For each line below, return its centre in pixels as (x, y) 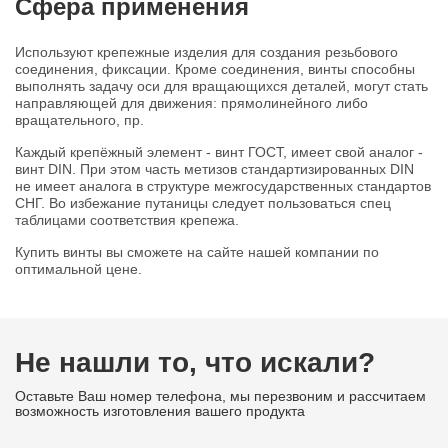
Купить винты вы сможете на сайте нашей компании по (197, 251)
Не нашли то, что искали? (195, 362)
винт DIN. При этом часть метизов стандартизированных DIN (214, 168)
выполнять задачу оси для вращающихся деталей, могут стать (221, 85)
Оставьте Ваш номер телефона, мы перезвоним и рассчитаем (220, 395)
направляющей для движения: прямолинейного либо (191, 102)
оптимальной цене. (78, 268)
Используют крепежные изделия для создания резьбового (206, 51)
